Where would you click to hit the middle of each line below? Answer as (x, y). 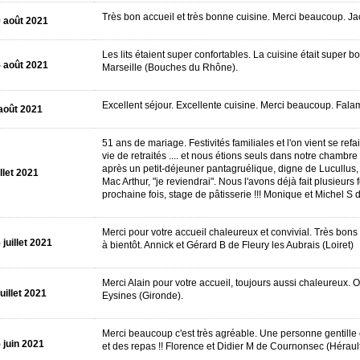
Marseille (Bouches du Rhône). (170, 67)
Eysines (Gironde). (142, 296)
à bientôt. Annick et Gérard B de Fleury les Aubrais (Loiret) (227, 245)
